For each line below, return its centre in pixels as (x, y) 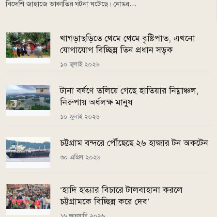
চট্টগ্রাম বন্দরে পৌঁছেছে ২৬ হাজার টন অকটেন (134, 143)
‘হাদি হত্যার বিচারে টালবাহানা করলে (121, 190)
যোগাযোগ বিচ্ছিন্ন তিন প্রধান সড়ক (116, 50)
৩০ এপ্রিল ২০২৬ (80, 157)
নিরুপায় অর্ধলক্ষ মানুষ (96, 102)
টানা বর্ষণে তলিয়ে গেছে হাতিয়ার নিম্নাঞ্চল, (129, 91)
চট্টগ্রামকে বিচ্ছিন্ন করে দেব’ (105, 202)
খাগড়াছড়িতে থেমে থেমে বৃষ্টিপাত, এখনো (128, 39)
